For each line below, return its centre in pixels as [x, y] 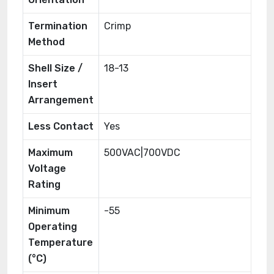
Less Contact [61, 126]
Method [46, 42]
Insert [43, 84]
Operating [53, 227]
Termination [58, 26]
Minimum [49, 211]
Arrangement [61, 100]
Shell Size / [55, 68]
